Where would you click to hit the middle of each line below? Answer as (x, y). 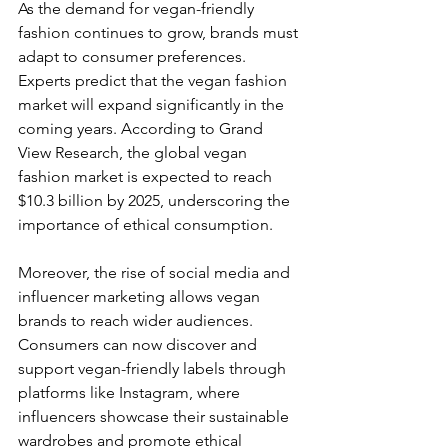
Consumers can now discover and (139, 345)
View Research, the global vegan (134, 153)
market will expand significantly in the (153, 105)
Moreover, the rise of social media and (156, 273)
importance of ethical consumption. (145, 225)
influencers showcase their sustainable (155, 417)
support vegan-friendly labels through (154, 369)
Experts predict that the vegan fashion (154, 81)
